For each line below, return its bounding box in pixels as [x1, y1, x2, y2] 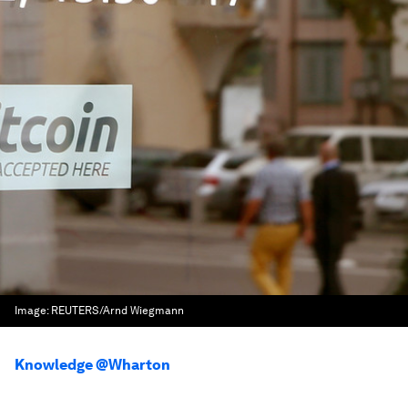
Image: [15, 304, 51, 317]
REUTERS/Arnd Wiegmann [51, 304, 184, 317]
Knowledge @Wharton [15, 356, 170, 373]
